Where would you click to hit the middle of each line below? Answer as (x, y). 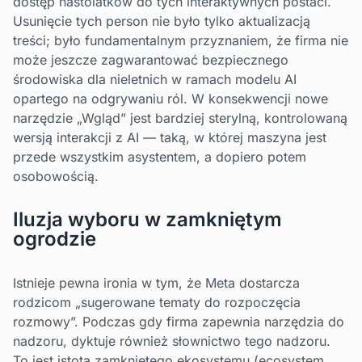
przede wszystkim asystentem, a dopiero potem (160, 157)
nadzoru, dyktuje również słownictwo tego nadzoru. (172, 341)
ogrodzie (55, 239)
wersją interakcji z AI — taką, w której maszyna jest (170, 138)
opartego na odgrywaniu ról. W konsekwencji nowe (170, 99)
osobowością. (56, 177)
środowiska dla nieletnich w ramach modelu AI (155, 80)
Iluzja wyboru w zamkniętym (147, 220)
